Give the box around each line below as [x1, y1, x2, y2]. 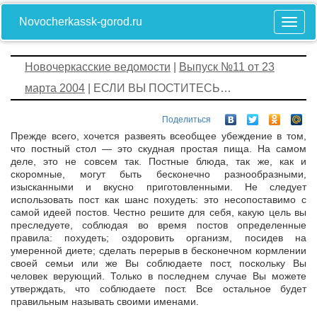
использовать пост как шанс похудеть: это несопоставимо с [11, 194, 306, 206]
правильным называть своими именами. [11, 296, 199, 308]
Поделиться [162, 115, 211, 125]
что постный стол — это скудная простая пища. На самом [11, 143, 306, 155]
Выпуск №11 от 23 [179, 61, 275, 73]
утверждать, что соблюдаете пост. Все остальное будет [11, 283, 306, 295]
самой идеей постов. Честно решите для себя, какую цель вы [11, 207, 306, 219]
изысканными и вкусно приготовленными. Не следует [11, 181, 306, 193]
